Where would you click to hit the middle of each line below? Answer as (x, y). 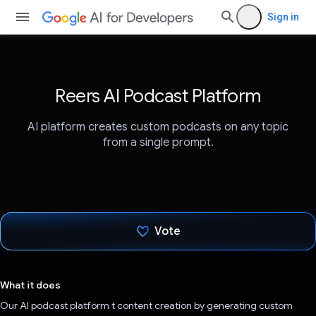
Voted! (168, 270)
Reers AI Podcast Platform (158, 96)
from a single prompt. (158, 143)
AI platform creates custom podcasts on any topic (158, 127)
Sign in (283, 17)
